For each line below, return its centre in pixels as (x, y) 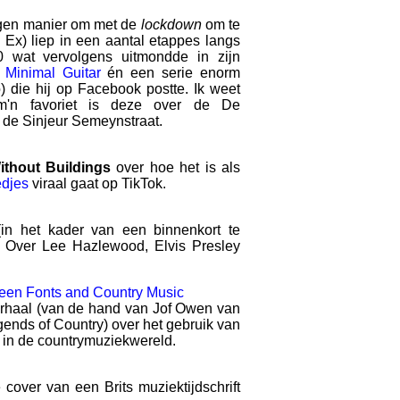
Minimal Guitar (53, 73)
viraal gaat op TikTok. (97, 183)
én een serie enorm (170, 73)
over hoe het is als (176, 167)
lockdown (171, 25)
